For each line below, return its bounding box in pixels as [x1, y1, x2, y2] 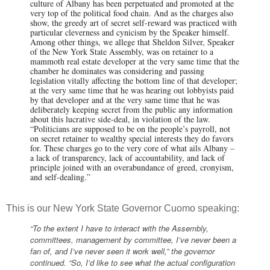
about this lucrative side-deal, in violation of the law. [30, 113, 210, 125]
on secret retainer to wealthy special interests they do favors [30, 132, 233, 144]
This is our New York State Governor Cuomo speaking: [6, 202, 239, 213]
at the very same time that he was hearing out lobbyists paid [30, 84, 234, 96]
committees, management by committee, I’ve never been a [30, 233, 236, 245]
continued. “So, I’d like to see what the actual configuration [30, 256, 235, 268]
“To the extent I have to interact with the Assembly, [30, 222, 209, 234]
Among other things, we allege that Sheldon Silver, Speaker [30, 36, 234, 48]
